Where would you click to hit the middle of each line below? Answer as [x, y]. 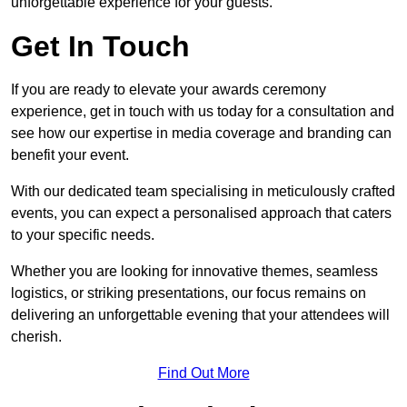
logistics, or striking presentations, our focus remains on [189, 293]
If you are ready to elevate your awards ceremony [169, 90]
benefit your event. [70, 155]
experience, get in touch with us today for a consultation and [203, 112]
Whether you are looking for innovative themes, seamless [194, 272]
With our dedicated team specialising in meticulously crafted [203, 192]
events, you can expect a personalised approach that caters [201, 213]
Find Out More [203, 373]
